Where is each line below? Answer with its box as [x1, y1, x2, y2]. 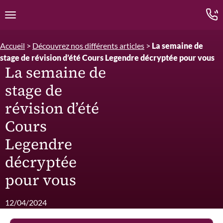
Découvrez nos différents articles [32, 41, 144, 50]
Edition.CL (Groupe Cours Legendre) [74, 4, 203, 14]
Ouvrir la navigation [9, 15, 78, 25]
